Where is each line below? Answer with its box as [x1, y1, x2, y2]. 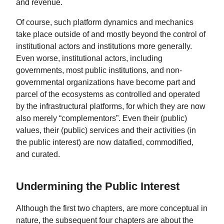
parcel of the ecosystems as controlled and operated [16, 89, 200, 98]
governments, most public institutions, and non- [16, 65, 182, 74]
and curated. [16, 149, 60, 158]
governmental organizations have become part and [16, 77, 195, 86]
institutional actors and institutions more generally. [16, 41, 192, 50]
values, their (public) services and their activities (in [16, 125, 196, 134]
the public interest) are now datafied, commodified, [16, 137, 193, 146]
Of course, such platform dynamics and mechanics [16, 17, 193, 26]
